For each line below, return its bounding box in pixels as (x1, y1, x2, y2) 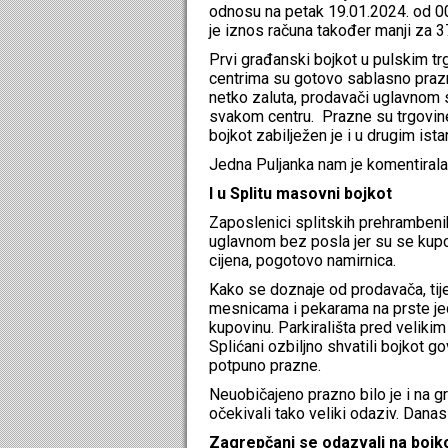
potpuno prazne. (209, 355, 321, 375)
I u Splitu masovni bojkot (209, 183, 396, 203)
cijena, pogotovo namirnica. (209, 250, 396, 270)
